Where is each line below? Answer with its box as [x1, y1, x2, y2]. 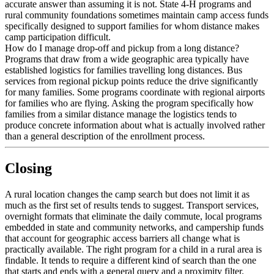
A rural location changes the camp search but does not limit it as [5, 188, 250, 199]
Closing [5, 160, 52, 176]
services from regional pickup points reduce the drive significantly [5, 75, 258, 86]
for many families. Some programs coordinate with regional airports [5, 86, 265, 97]
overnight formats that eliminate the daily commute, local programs [5, 210, 262, 221]
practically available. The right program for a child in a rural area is [5, 243, 262, 254]
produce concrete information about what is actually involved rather [5, 119, 265, 130]
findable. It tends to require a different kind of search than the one [5, 254, 256, 265]
